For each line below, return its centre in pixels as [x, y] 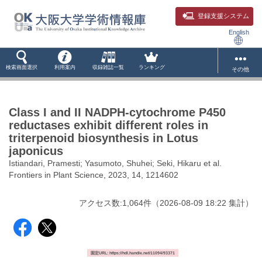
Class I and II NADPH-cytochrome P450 [117, 112]
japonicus [36, 151]
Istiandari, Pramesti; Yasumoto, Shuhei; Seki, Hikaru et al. [115, 163]
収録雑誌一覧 [108, 67]
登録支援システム [223, 15]
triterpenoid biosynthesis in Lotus [104, 138]
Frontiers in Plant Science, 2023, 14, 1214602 [94, 175]
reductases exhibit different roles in [108, 125]
